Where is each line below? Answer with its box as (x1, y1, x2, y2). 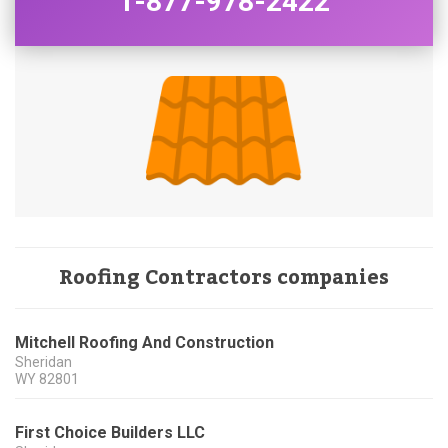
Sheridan (15, 354, 72, 371)
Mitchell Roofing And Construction (15, 333, 274, 353)
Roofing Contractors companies (59, 258, 389, 299)
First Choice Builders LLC (15, 423, 205, 443)
